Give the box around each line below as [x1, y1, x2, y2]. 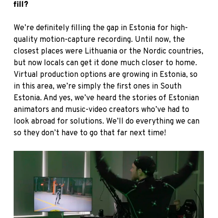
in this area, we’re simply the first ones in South [14, 81, 182, 91]
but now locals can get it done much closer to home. [14, 58, 197, 68]
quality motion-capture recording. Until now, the [14, 35, 185, 45]
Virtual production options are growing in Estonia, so [14, 70, 198, 80]
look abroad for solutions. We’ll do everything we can [14, 116, 200, 127]
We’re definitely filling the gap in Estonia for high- [14, 23, 188, 33]
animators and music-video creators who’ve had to [14, 105, 189, 115]
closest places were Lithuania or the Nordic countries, [14, 46, 203, 56]
